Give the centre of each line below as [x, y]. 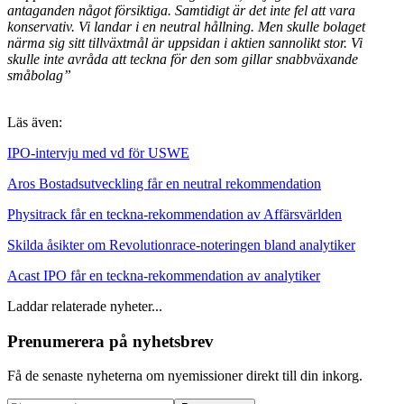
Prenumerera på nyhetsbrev [110, 341]
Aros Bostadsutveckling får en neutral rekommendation [164, 183]
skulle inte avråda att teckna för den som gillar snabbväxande [183, 59]
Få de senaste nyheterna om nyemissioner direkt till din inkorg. [185, 376]
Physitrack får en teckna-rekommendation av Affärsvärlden [174, 214]
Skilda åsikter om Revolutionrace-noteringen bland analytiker [181, 244]
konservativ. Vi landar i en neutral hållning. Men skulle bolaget [186, 26]
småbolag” [39, 75]
